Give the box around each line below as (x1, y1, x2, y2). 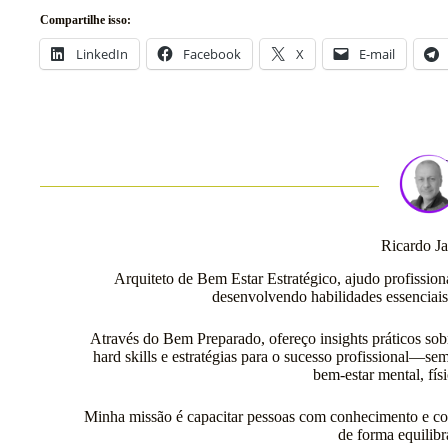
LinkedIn (76, 44, 128, 63)
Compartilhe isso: (40, 12, 131, 27)
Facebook (183, 44, 241, 63)
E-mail (359, 44, 395, 63)
